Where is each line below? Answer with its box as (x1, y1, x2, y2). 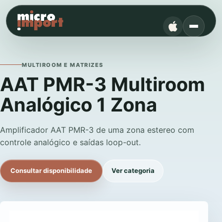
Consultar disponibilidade (10, 166, 92, 174)
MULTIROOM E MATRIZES (22, 61, 104, 68)
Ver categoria (111, 166, 155, 174)
